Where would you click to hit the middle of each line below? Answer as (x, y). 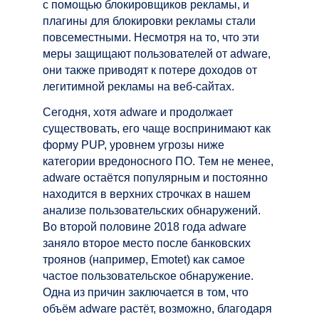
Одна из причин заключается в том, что (146, 292)
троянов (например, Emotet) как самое (144, 259)
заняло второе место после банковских (147, 243)
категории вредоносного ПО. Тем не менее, (158, 161)
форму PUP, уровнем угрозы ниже (134, 145)
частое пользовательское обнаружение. (148, 276)
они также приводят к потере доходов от (150, 70)
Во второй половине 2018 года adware (145, 226)
